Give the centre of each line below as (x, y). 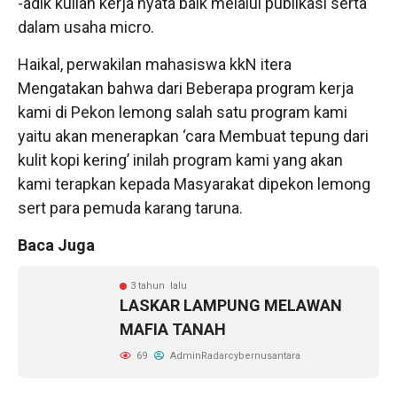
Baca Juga (56, 245)
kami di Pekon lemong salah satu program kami (183, 112)
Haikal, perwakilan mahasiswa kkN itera (155, 64)
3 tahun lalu (159, 285)
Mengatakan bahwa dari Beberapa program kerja (186, 88)
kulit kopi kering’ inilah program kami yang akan (180, 160)
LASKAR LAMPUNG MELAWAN (231, 305)
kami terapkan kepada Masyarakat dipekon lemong (194, 183)
